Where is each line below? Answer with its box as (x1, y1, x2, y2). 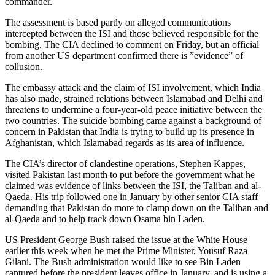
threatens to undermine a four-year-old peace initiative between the (5, 104, 262, 115)
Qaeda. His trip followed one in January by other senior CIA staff (5, 192, 258, 203)
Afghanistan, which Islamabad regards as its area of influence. (5, 137, 244, 149)
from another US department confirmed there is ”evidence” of (5, 50, 243, 61)
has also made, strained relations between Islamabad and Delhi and (5, 93, 263, 104)
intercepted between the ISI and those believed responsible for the (5, 28, 258, 39)
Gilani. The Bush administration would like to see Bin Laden (5, 257, 241, 268)
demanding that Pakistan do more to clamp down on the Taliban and (5, 203, 268, 214)
